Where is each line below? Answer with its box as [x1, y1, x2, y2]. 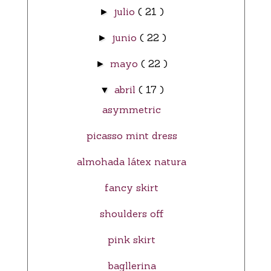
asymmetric [102, 103, 161, 116]
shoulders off [99, 207, 164, 220]
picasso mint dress [86, 129, 177, 142]
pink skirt [108, 233, 155, 246]
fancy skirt [105, 181, 158, 194]
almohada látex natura [77, 155, 186, 168]
